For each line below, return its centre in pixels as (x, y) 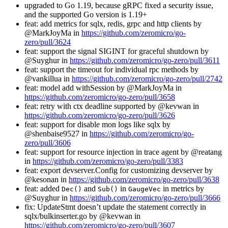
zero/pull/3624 (48, 42)
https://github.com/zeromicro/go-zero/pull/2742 (147, 78)
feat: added (43, 188)
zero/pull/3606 (48, 142)
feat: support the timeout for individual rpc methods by (111, 69)
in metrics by (182, 188)
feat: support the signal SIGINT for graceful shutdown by (117, 51)
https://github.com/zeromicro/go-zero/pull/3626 (100, 115)
